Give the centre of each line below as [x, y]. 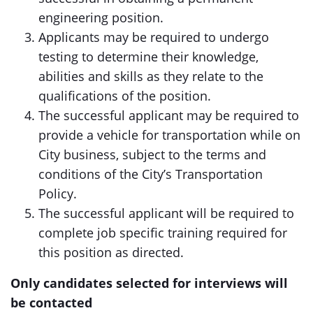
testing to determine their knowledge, [148, 57]
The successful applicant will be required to [166, 213]
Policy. [58, 194]
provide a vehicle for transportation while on [169, 135]
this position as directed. [111, 252]
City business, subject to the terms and [152, 154]
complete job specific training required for [163, 233]
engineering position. [101, 17]
